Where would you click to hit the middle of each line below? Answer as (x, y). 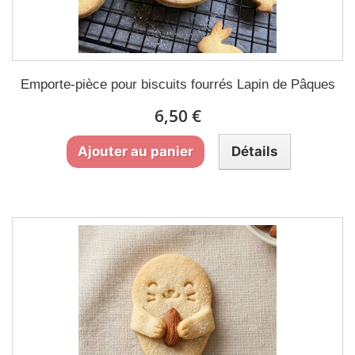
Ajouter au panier (135, 151)
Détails (254, 151)
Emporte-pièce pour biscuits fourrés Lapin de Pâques (177, 84)
